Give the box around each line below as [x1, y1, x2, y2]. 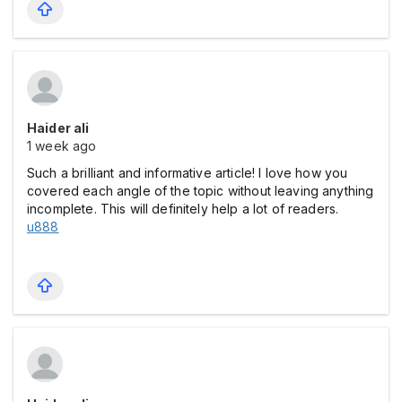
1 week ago [27, 138, 97, 154]
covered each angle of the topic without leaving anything [27, 183, 374, 199]
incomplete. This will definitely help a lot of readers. [27, 201, 339, 217]
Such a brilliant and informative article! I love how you [27, 165, 348, 181]
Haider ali [27, 120, 90, 136]
